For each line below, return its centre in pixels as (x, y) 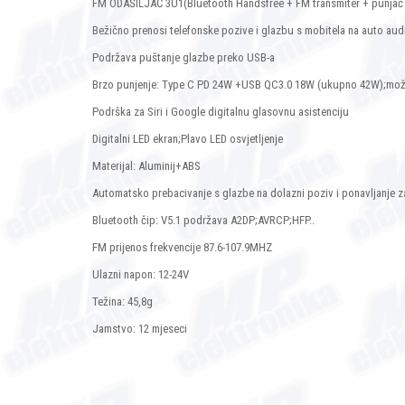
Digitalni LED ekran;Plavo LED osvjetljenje (188, 139)
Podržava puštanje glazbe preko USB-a (184, 58)
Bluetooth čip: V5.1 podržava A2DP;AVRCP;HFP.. (203, 221)
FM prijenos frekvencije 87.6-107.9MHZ (182, 248)
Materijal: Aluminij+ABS (146, 166)
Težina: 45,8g (122, 302)
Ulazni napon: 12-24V (141, 275)
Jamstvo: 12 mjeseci (140, 329)
